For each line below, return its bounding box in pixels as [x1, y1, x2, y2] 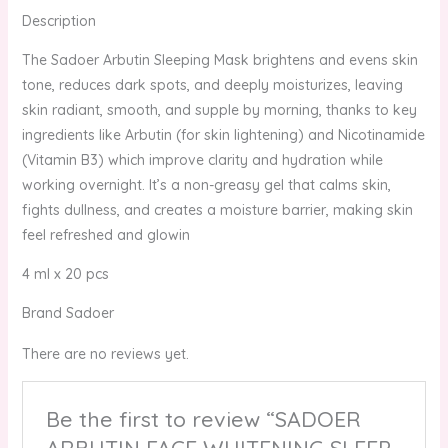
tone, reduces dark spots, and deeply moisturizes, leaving [21, 75, 403, 94]
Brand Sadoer [21, 303, 114, 322]
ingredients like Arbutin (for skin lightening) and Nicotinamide [21, 125, 425, 144]
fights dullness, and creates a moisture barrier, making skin [21, 200, 413, 219]
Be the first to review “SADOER [45, 405, 361, 432]
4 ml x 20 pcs [21, 264, 109, 283]
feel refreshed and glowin [21, 225, 190, 244]
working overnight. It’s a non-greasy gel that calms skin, [21, 175, 391, 194]
